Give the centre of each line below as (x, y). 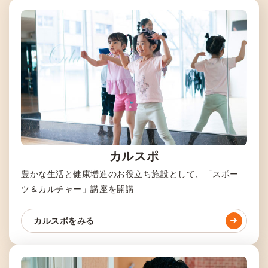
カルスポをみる (64, 221)
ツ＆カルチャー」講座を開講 (78, 189)
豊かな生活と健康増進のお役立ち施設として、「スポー (130, 174)
